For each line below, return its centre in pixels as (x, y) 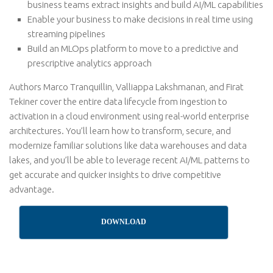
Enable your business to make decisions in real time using (140, 19)
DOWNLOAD (124, 222)
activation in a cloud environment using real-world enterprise (129, 116)
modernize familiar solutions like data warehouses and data (128, 145)
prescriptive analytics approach (90, 63)
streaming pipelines (66, 34)
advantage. (32, 189)
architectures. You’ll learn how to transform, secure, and (120, 131)
